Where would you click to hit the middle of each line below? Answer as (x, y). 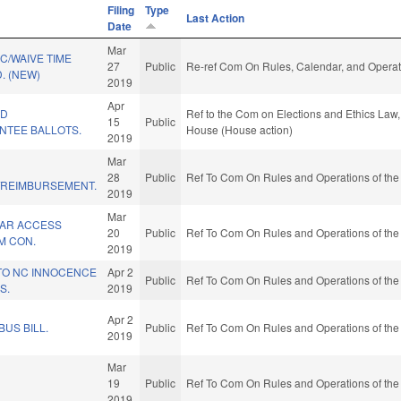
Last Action (216, 18)
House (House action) (240, 130)
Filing (121, 10)
